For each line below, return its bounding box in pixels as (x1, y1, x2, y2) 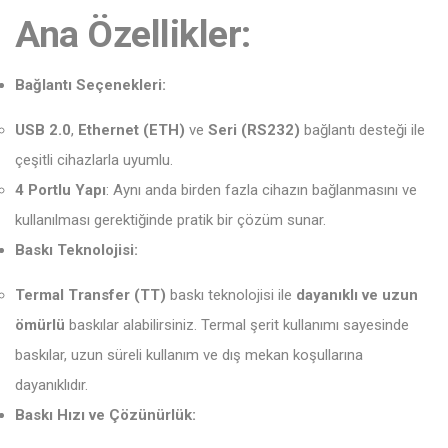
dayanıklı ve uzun (296, 286, 418, 304)
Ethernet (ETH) (78, 121, 185, 139)
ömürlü (15, 316, 65, 334)
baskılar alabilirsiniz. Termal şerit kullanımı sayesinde (65, 316, 409, 334)
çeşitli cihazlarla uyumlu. (15, 151, 173, 169)
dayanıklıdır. (15, 376, 88, 394)
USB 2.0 (15, 121, 71, 139)
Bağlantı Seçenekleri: (15, 76, 166, 94)
